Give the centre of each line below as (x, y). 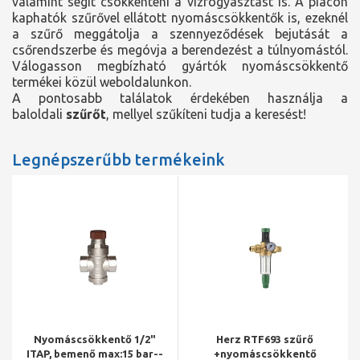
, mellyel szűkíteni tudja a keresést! (206, 114)
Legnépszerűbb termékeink (119, 160)
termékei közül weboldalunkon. (103, 82)
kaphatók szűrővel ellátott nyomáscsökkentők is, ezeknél (180, 18)
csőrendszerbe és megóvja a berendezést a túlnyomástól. (180, 50)
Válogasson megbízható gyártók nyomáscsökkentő (180, 66)
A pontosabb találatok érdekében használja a (180, 98)
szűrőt (86, 114)
